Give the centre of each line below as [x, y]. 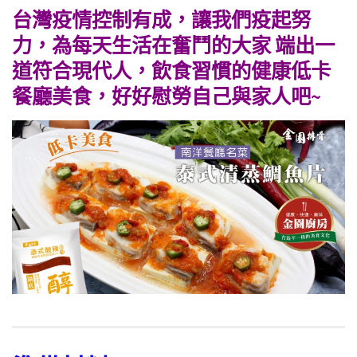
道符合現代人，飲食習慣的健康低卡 [171, 71]
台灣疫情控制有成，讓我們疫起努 [161, 20]
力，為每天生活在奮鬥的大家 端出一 [173, 45]
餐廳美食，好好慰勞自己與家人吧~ [167, 96]
